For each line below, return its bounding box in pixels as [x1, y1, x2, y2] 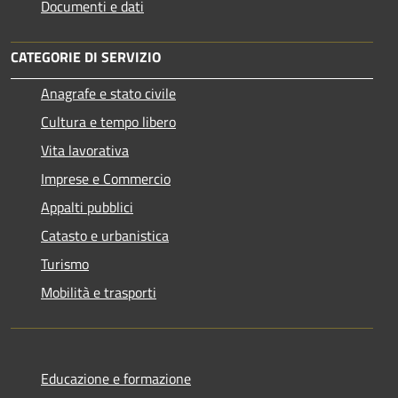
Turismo [41, 252, 89, 275]
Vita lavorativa [41, 139, 129, 161]
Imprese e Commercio [41, 167, 171, 189]
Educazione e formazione [41, 367, 191, 389]
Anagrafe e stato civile [41, 82, 176, 104]
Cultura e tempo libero [41, 110, 176, 132]
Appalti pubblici [41, 195, 133, 218]
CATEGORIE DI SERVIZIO [11, 45, 161, 68]
